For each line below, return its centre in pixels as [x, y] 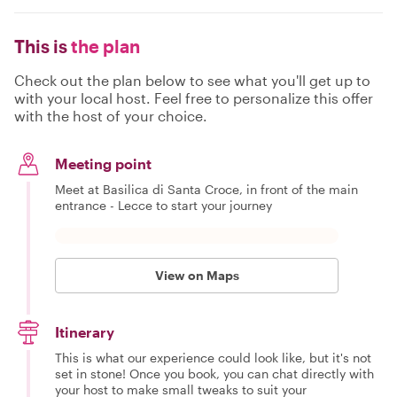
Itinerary [85, 332]
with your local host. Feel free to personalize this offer [194, 98]
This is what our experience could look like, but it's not [213, 358]
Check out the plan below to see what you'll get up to [192, 80]
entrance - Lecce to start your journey [163, 205]
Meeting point [103, 163]
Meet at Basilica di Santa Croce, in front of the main [206, 189]
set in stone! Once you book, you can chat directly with [214, 374]
